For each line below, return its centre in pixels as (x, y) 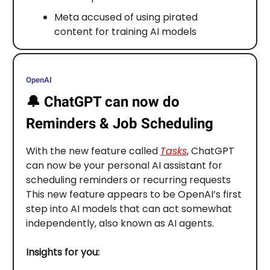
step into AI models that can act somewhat (129, 209)
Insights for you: (62, 252)
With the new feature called (93, 151)
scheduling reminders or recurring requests (128, 180)
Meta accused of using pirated (126, 17)
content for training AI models (125, 31)
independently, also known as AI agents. (120, 223)
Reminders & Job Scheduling (119, 124)
